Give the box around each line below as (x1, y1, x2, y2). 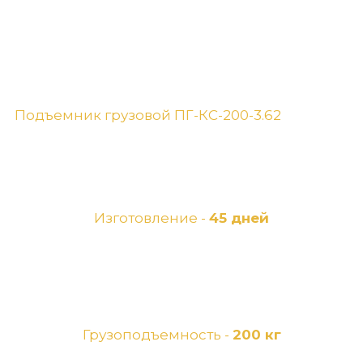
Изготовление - (94, 209, 209, 226)
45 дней (209, 209, 269, 226)
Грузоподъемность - (82, 326, 233, 343)
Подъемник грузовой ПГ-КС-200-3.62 (15, 106, 281, 123)
